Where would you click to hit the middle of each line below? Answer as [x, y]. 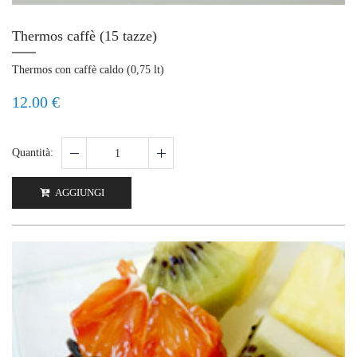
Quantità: [33, 153]
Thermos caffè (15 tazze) [84, 36]
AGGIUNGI [78, 193]
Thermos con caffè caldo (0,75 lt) [88, 70]
